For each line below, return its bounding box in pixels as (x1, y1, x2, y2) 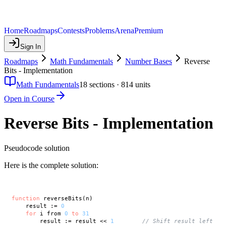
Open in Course (4, 94, 54, 103)
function (11, 195, 40, 202)
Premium (134, 26, 163, 35)
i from (36, 210, 65, 217)
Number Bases (125, 57, 172, 66)
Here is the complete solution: (4, 160, 98, 169)
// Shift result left (142, 217, 213, 225)
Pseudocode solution (4, 143, 70, 152)
